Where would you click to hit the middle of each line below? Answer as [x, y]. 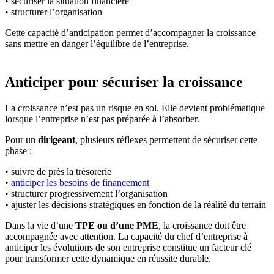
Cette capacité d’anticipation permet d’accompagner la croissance [130, 33]
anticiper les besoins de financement [79, 183]
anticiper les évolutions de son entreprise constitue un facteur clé [128, 248]
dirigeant [57, 140]
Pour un [21, 140]
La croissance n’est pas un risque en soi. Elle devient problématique [135, 108]
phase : [18, 151]
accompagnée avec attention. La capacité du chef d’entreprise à [126, 237]
